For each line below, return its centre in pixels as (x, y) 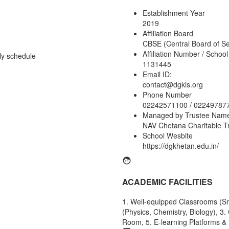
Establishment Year (174, 13)
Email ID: (157, 74)
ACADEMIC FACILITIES (167, 181)
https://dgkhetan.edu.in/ (181, 145)
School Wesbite (168, 135)
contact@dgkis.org (173, 84)
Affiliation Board (168, 33)
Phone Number (167, 94)
